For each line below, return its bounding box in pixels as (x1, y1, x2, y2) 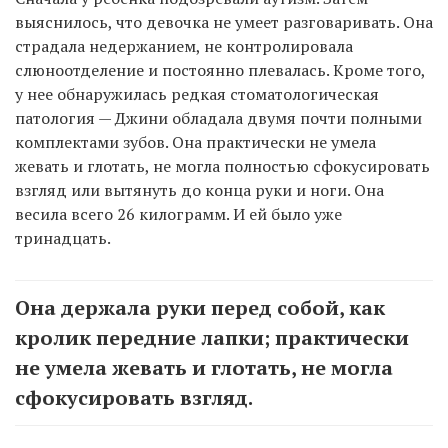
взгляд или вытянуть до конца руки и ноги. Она (15, 179, 384, 202)
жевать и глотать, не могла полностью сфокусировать (15, 155, 430, 178)
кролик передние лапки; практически (15, 324, 409, 352)
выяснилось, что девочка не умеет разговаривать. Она (15, 11, 433, 34)
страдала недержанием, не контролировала (15, 35, 353, 58)
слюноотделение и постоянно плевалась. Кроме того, (15, 59, 425, 82)
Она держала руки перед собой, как (15, 294, 385, 322)
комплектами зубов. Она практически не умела (15, 131, 376, 154)
